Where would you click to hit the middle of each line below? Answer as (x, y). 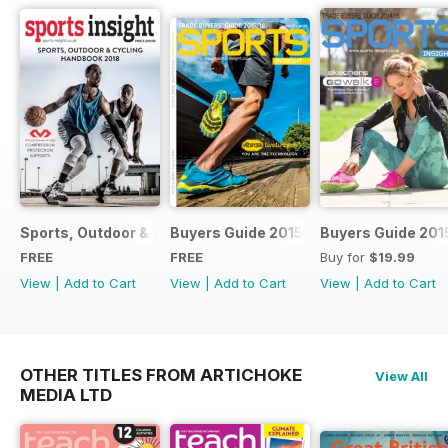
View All (401, 375)
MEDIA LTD (66, 394)
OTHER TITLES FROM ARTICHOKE (161, 374)
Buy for (344, 256)
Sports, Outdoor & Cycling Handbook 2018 (170, 232)
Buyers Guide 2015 (236, 232)
